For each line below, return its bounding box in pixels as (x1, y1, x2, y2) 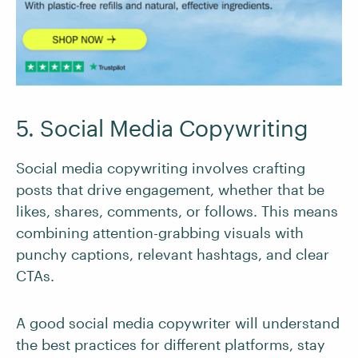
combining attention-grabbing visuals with (16, 223, 304, 241)
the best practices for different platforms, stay (16, 335, 325, 353)
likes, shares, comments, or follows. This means (16, 201, 338, 220)
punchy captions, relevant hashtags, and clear (16, 245, 329, 263)
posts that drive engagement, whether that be (16, 180, 324, 198)
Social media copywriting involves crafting (16, 158, 305, 177)
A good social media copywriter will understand (16, 313, 340, 332)
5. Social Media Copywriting (16, 114, 308, 141)
